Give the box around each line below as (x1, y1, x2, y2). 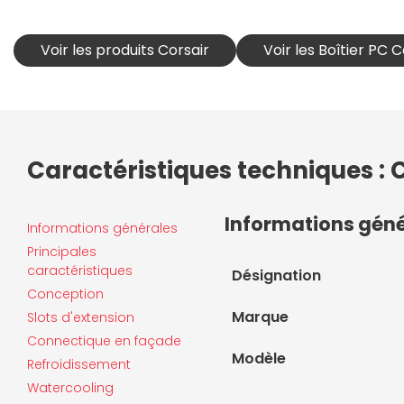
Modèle (232, 348, 286, 369)
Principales (27, 243, 96, 261)
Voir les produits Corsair (41, 40, 209, 60)
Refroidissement (27, 355, 131, 373)
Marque (232, 307, 289, 327)
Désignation (232, 265, 321, 286)
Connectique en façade (27, 332, 181, 350)
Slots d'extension (27, 308, 134, 326)
